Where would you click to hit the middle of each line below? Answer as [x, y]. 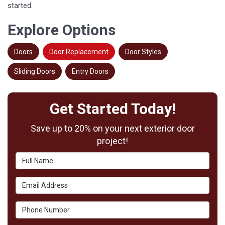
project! [113, 141]
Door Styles [143, 52]
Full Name [33, 157]
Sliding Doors [35, 72]
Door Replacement [79, 52]
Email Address [41, 182]
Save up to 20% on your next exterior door [113, 129]
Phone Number [42, 207]
